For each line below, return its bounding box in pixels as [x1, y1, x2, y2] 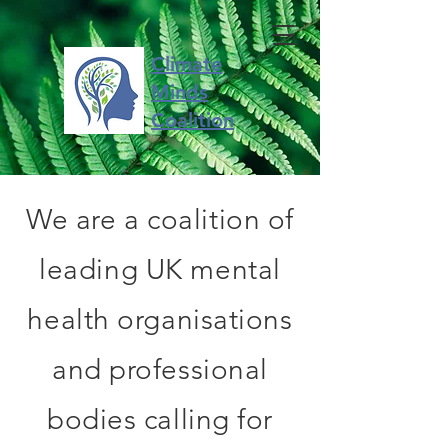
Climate [151, 52, 222, 76]
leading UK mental [39, 253, 281, 286]
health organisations [27, 303, 293, 336]
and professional [52, 353, 268, 386]
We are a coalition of [26, 203, 294, 236]
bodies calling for [46, 403, 274, 436]
